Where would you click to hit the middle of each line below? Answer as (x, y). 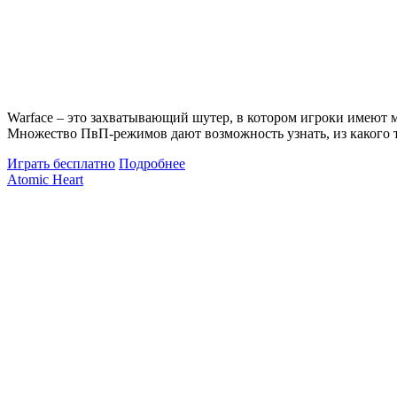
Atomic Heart (45, 179)
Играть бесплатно (61, 163)
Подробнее (152, 163)
